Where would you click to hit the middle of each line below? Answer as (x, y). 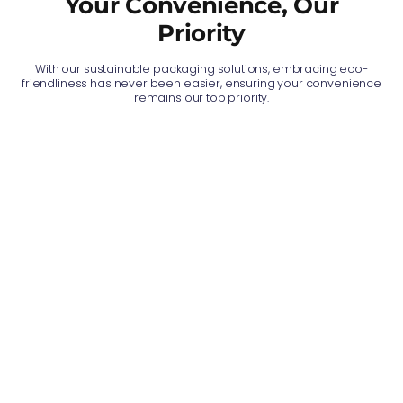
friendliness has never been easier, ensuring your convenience (201, 83)
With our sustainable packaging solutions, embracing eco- (201, 68)
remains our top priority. (201, 97)
